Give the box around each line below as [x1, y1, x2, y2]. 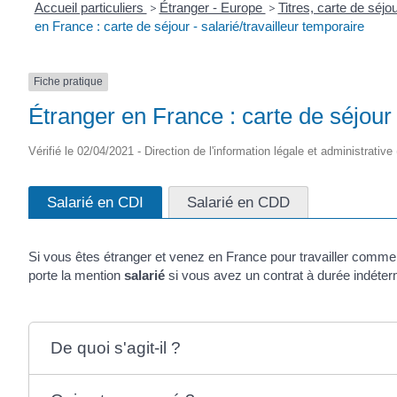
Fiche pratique [34, 75, 103, 89]
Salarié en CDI [47, 192, 144, 211]
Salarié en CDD [187, 192, 290, 211]
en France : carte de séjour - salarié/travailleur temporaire [34, 19, 364, 35]
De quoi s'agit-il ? [50, 338, 181, 357]
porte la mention [28, 267, 124, 283]
